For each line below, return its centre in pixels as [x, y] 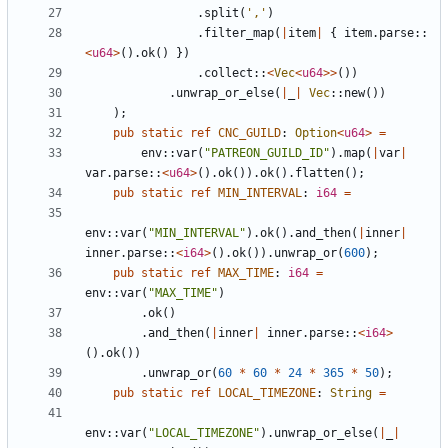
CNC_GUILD [249, 133]
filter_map [239, 33]
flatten [319, 173]
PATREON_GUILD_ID [267, 153]
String [351, 393]
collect [228, 73]
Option [316, 133]
